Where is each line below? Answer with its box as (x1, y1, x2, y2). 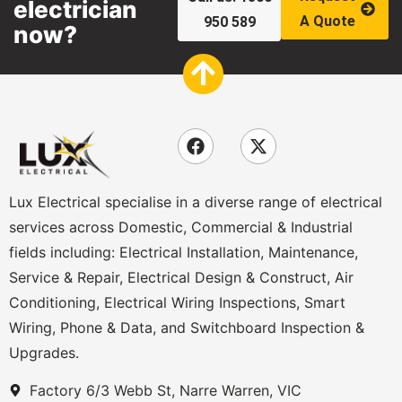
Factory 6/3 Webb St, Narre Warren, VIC (29, 381, 301, 400)
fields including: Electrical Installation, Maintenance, (9, 242, 358, 261)
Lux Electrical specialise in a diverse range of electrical (9, 192, 382, 211)
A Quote (299, 12, 355, 30)
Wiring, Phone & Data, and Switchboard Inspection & (9, 318, 364, 336)
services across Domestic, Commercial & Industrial (9, 217, 353, 236)
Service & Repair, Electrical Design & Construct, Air (9, 267, 354, 286)
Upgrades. (9, 343, 79, 362)
